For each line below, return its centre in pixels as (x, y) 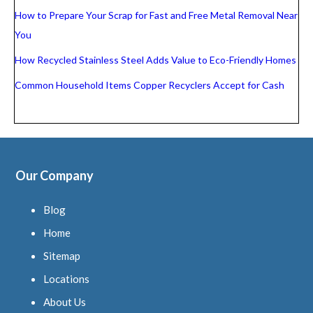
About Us (65, 302)
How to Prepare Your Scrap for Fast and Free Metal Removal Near (156, 15)
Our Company (55, 176)
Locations (67, 279)
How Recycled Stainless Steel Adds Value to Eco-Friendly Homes (155, 60)
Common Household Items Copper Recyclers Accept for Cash (150, 85)
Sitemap (62, 256)
